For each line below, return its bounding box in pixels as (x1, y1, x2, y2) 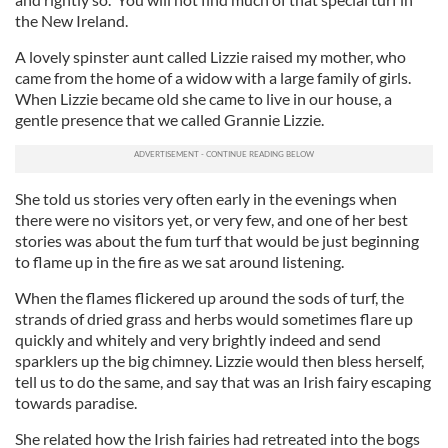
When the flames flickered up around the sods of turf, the (15, 288, 404, 307)
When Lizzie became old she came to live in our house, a (15, 89, 392, 108)
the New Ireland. (15, 11, 128, 30)
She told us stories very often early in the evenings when (15, 189, 397, 208)
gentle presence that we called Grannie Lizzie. (15, 110, 324, 129)
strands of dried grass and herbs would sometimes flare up (15, 309, 413, 328)
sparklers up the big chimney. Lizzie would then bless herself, (15, 351, 424, 370)
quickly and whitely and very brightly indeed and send (15, 330, 381, 349)
